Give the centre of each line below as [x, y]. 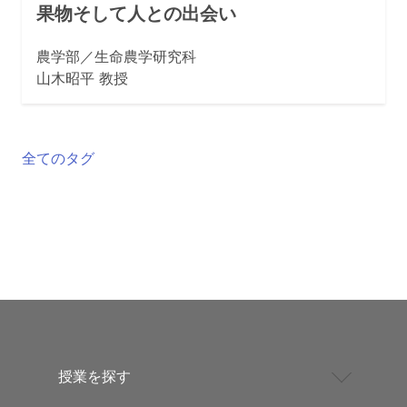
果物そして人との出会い [136, 14]
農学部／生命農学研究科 [116, 57]
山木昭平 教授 [82, 79]
